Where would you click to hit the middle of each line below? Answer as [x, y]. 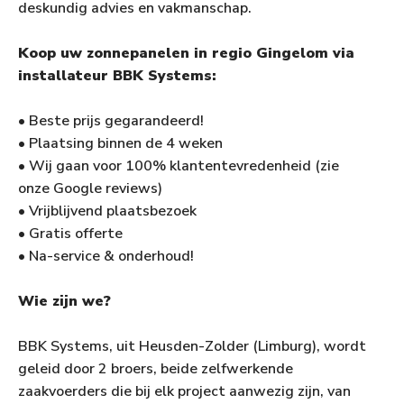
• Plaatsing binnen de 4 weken [120, 144]
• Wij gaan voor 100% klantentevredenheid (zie [179, 166]
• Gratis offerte [70, 234]
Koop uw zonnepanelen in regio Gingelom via [186, 54]
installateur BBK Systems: [117, 76]
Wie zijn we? [64, 302]
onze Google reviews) [90, 189]
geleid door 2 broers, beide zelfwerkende [156, 369]
